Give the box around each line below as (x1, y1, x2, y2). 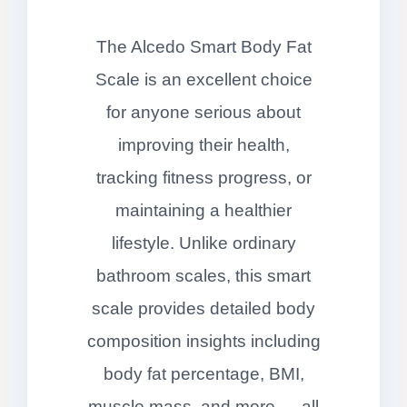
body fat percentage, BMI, (103, 364, 304, 384)
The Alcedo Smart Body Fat (95, 37, 312, 57)
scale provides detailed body (92, 299, 315, 319)
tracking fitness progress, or (95, 168, 312, 188)
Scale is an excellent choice (94, 70, 313, 90)
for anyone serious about (106, 103, 301, 123)
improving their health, (117, 135, 290, 155)
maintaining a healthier (115, 201, 292, 221)
